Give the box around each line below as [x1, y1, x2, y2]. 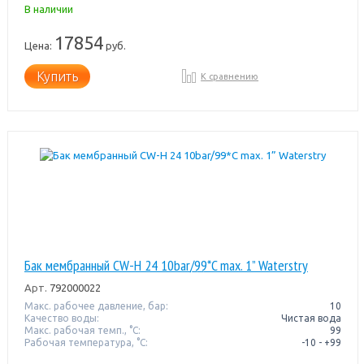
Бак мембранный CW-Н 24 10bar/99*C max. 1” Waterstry [24, 255, 308, 275]
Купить [36, 68, 78, 84]
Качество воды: [24, 312, 99, 323]
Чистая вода [281, 312, 342, 323]
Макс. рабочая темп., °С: [24, 324, 141, 336]
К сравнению [201, 71, 259, 81]
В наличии [24, 2, 73, 15]
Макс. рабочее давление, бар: [24, 300, 168, 311]
